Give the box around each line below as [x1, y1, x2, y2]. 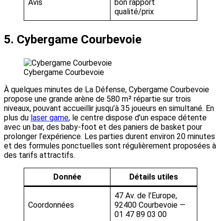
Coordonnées [28, 200, 74, 210]
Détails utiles [129, 172, 178, 182]
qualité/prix [114, 7, 154, 17]
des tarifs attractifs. [4, 150, 75, 160]
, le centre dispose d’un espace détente [69, 113, 207, 123]
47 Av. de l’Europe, [114, 191, 177, 201]
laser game [31, 113, 69, 123]
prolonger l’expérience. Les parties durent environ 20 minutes [4, 132, 215, 142]
